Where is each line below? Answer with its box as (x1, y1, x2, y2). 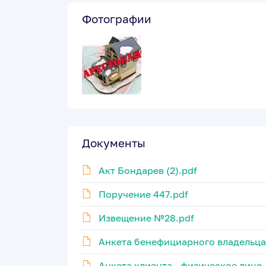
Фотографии (82, 12, 151, 26)
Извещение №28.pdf (99, 212, 194, 224)
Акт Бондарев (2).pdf (99, 164, 197, 176)
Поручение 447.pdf (99, 188, 188, 200)
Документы (82, 136, 145, 150)
